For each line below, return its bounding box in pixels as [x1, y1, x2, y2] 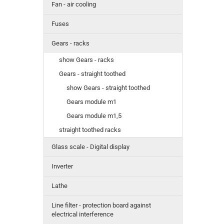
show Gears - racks [59, 56, 114, 64]
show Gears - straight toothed [66, 84, 150, 92]
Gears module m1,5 [66, 112, 121, 120]
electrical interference [51, 210, 113, 218]
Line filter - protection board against [51, 201, 151, 209]
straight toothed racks [59, 126, 121, 134]
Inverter [51, 162, 73, 170]
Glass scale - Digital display [51, 143, 129, 151]
